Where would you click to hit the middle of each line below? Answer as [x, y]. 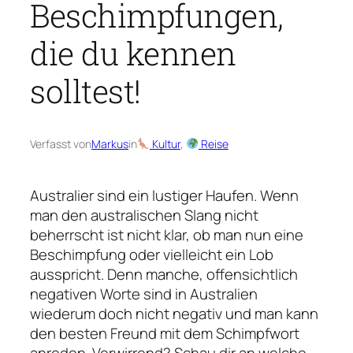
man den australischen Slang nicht [144, 215]
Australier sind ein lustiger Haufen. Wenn [164, 195]
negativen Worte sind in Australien [144, 294]
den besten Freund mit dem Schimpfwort [165, 333]
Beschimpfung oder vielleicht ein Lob [152, 254]
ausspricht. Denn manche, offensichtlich [164, 274]
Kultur [165, 143]
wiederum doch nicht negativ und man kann [174, 313]
